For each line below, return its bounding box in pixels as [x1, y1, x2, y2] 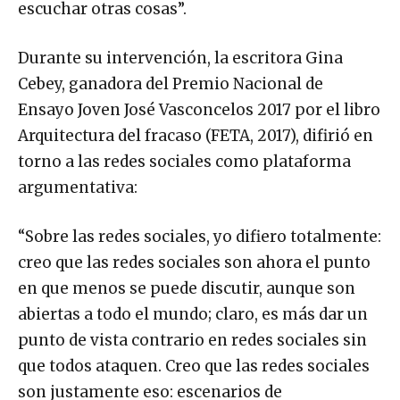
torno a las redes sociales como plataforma [18, 152, 351, 172]
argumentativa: [18, 178, 137, 198]
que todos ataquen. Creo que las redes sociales [18, 356, 370, 377]
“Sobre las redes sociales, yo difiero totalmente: [18, 227, 381, 247]
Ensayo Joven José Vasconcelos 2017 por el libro [18, 100, 380, 121]
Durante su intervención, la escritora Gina [18, 48, 343, 69]
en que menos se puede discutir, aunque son [18, 279, 355, 299]
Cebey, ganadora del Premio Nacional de [18, 74, 323, 95]
